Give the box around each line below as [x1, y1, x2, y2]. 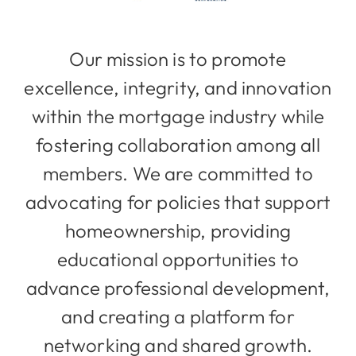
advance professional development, [25, 276, 331, 300]
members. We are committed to [43, 161, 313, 186]
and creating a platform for [61, 304, 295, 329]
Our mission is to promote [69, 47, 287, 72]
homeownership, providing [64, 219, 292, 243]
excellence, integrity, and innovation [24, 75, 332, 100]
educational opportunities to [57, 247, 299, 272]
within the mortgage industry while [31, 104, 325, 129]
